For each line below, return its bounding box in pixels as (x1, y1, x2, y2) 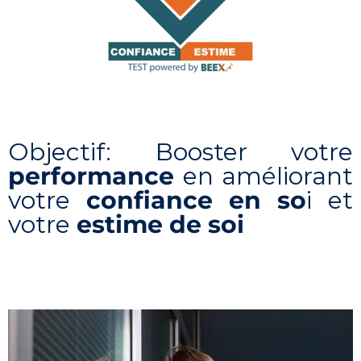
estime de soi (77, 210, 244, 239)
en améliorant (174, 161, 353, 191)
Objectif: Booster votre (8, 137, 353, 167)
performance (8, 161, 174, 191)
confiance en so (86, 185, 306, 215)
